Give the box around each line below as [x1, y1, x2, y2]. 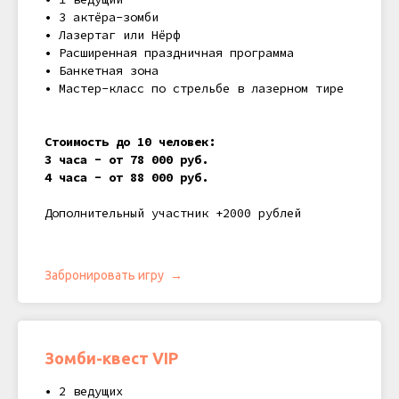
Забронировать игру [45, 268, 164, 283]
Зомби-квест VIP [45, 349, 178, 368]
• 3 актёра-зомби [45, 9, 159, 26]
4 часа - [45, 169, 109, 186]
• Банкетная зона [45, 62, 159, 79]
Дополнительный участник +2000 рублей [45, 205, 301, 222]
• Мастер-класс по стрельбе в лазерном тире [45, 80, 344, 97]
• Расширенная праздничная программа [45, 45, 294, 61]
